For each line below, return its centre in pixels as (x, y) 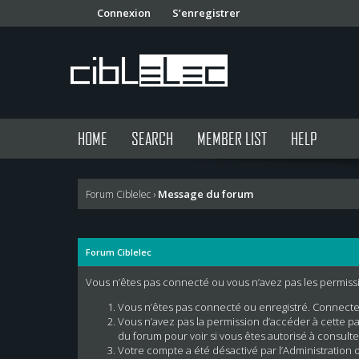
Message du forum (206, 194)
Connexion (124, 13)
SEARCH (152, 138)
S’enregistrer (206, 13)
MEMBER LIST (232, 138)
